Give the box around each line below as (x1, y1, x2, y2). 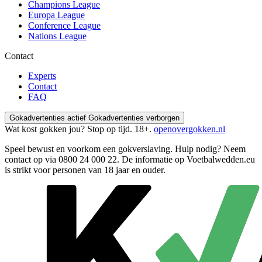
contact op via (5, 154, 58, 164)
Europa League (28, 9, 85, 20)
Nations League (28, 30, 87, 41)
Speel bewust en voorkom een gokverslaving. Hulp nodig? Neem (5, 143, 246, 154)
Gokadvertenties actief (9, 113, 86, 122)
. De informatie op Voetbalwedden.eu (117, 154, 255, 164)
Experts (28, 70, 56, 81)
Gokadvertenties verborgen (88, 113, 180, 122)
